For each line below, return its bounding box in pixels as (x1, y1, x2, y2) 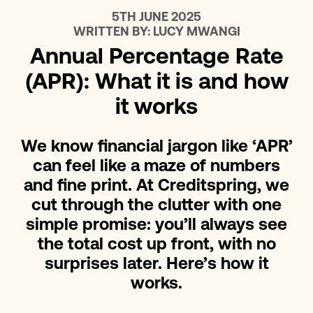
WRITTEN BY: (73, 26, 153, 40)
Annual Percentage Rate (29, 47, 284, 70)
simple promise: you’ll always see (26, 217, 287, 235)
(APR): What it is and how (24, 72, 289, 95)
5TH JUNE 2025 (112, 11, 201, 25)
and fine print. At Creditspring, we (24, 178, 289, 196)
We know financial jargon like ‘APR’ (20, 139, 293, 156)
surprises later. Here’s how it (44, 256, 269, 274)
